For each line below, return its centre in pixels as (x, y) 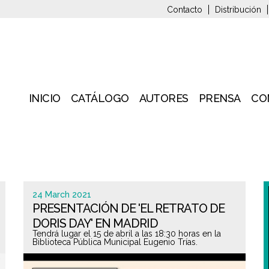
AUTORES (164, 98)
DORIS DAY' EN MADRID (95, 223)
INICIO (44, 98)
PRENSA (219, 98)
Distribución (238, 10)
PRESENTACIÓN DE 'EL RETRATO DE (128, 208)
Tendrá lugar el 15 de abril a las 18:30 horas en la (127, 234)
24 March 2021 (62, 195)
